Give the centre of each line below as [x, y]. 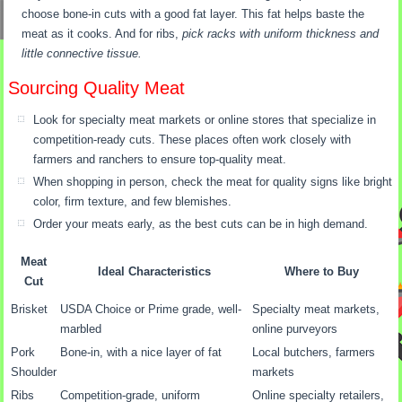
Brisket [30, 309]
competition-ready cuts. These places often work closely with [192, 139]
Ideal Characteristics [155, 271]
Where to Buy [321, 271]
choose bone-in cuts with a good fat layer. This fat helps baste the [193, 13]
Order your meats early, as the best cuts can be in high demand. [201, 223]
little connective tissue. [82, 53]
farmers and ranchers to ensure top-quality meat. [160, 159]
